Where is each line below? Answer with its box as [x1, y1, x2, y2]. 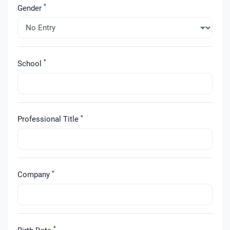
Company [17, 170, 52, 180]
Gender [17, 3, 44, 13]
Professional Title [17, 114, 81, 124]
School [17, 59, 44, 68]
